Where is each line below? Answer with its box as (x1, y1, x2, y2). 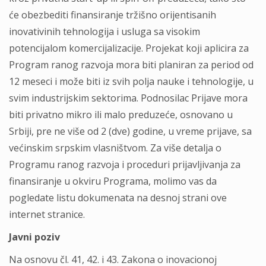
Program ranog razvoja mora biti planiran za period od (9, 58, 254, 71)
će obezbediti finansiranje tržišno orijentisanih (9, 8, 216, 21)
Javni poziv (9, 230, 60, 243)
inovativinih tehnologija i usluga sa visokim (9, 25, 200, 38)
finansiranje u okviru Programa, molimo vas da (9, 175, 217, 188)
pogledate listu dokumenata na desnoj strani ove (9, 191, 227, 204)
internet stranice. (9, 208, 85, 221)
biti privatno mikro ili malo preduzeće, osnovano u (9, 108, 233, 121)
